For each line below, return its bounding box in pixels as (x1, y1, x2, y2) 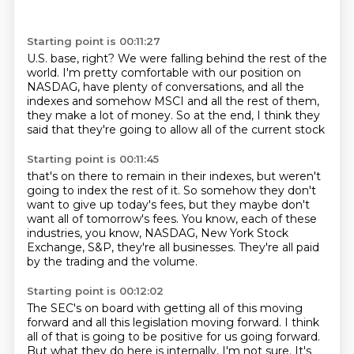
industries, (26, 226, 85, 240)
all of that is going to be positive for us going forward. (26, 330, 320, 344)
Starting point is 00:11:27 (26, 35, 160, 47)
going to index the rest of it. (26, 183, 183, 198)
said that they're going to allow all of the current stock (26, 122, 325, 137)
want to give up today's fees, (26, 198, 189, 212)
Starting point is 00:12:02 (26, 284, 164, 297)
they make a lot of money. (26, 108, 176, 122)
